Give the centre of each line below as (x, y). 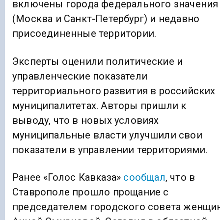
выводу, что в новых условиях (86, 120)
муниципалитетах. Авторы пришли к (99, 105)
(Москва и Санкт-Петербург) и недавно (106, 19)
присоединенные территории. (84, 34)
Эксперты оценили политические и (98, 61)
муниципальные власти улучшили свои (107, 135)
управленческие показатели (80, 76)
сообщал (144, 177)
